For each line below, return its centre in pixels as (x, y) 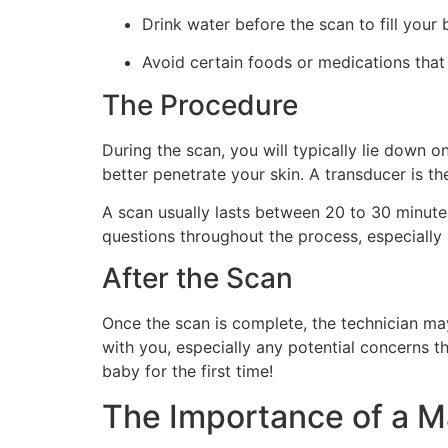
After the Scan (197, 278)
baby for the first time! (187, 371)
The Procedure (200, 104)
